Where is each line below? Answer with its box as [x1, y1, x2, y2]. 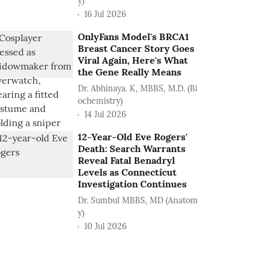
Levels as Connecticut [78, 166, 177, 178]
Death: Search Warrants [78, 143, 186, 154]
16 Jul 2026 [84, 8, 127, 19]
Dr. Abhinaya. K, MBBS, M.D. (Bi [78, 83, 198, 94]
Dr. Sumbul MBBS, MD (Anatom [78, 195, 199, 206]
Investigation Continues [78, 178, 187, 190]
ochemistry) [78, 95, 123, 106]
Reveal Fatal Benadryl [78, 154, 176, 166]
